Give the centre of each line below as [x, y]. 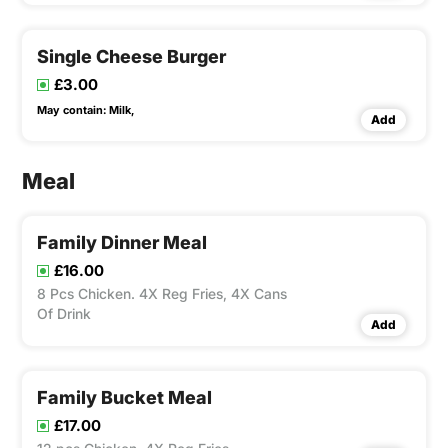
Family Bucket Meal [124, 398]
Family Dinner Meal [122, 243]
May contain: [71, 110]
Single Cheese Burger [131, 57]
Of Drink [64, 314]
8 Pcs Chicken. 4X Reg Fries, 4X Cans [162, 294]
